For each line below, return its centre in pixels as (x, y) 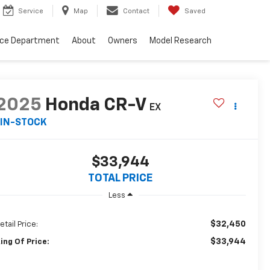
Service (31, 11)
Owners (123, 41)
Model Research (181, 41)
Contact (136, 11)
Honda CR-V (95, 106)
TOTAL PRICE (121, 179)
